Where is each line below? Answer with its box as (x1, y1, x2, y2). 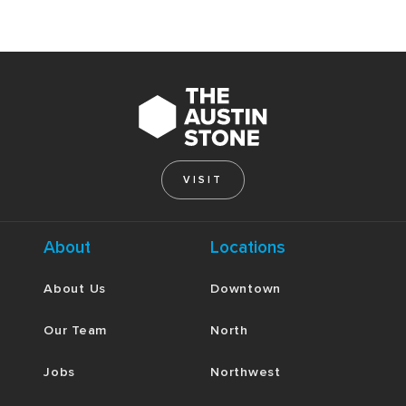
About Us (43, 280, 106, 296)
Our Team (43, 322, 107, 338)
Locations (210, 236, 285, 258)
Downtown (210, 280, 281, 296)
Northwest (210, 363, 281, 380)
